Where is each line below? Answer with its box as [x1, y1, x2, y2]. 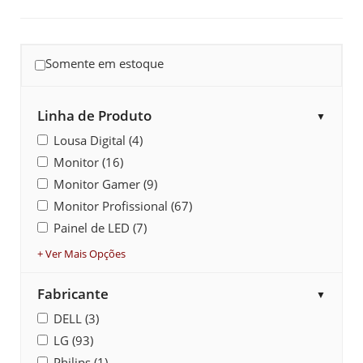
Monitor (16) [53, 154, 123, 170]
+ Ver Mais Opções [37, 246, 126, 261]
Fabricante [37, 284, 109, 303]
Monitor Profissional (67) [53, 198, 192, 214]
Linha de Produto [37, 106, 152, 125]
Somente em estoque [45, 55, 164, 71]
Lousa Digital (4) [53, 132, 143, 148]
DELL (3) [53, 310, 99, 327]
